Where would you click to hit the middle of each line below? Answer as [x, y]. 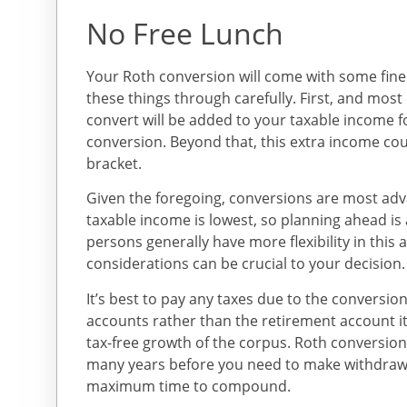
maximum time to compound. [189, 386]
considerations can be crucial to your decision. [246, 264]
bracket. [114, 163]
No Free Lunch [185, 33]
